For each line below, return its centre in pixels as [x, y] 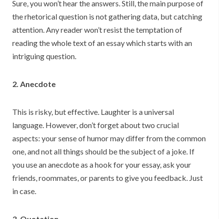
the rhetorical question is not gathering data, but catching [107, 17]
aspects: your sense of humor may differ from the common [109, 138]
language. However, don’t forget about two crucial [96, 125]
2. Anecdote [34, 84]
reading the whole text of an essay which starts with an [102, 43]
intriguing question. [44, 56]
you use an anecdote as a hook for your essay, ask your [102, 165]
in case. [24, 191]
